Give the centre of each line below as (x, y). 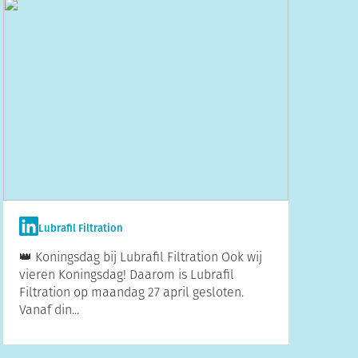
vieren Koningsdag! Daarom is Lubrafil (127, 274)
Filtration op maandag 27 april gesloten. (132, 292)
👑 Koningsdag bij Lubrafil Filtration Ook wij (141, 257)
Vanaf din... (50, 310)
